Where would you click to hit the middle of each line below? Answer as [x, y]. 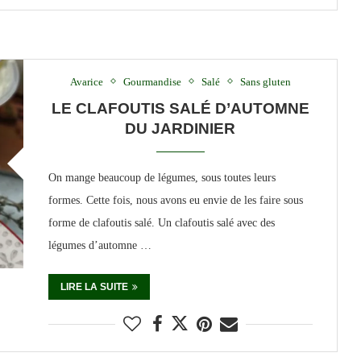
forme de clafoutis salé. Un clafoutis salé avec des [161, 222]
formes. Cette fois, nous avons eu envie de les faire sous [175, 200]
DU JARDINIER [180, 128]
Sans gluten [265, 81]
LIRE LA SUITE [94, 286]
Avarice [86, 81]
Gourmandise [152, 81]
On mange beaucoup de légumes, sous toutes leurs [162, 177]
